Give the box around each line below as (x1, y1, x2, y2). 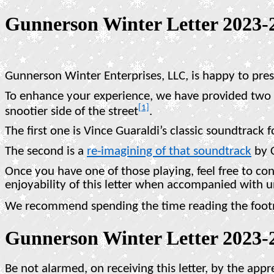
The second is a (5, 144, 87, 158)
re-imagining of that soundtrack (87, 144, 251, 158)
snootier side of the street (5, 105, 138, 118)
